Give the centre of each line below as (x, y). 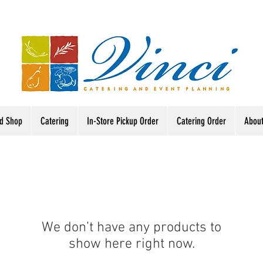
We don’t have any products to (131, 227)
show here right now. (131, 244)
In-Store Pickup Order (123, 121)
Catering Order (201, 121)
